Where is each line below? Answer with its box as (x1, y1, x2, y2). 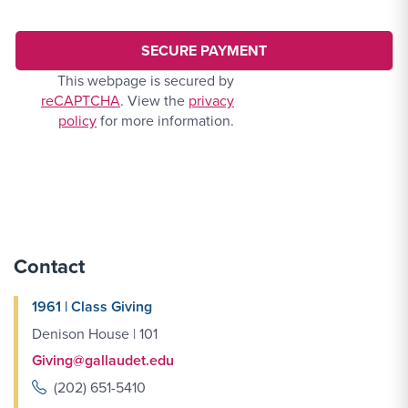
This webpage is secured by (57, 70, 234, 90)
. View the (120, 90, 189, 110)
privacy (189, 90, 234, 110)
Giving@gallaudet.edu (32, 350, 174, 371)
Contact (14, 251, 85, 280)
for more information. (97, 110, 234, 130)
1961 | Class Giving (32, 296, 152, 317)
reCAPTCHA (41, 90, 120, 110)
